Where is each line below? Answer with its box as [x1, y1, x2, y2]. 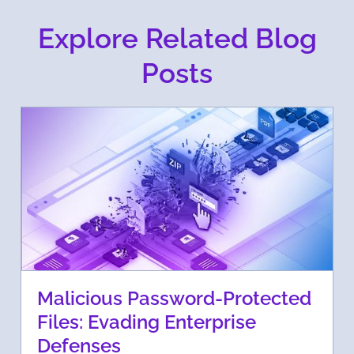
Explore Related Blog [37, 22, 317, 55]
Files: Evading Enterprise [37, 311, 256, 334]
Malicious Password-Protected [37, 287, 311, 311]
